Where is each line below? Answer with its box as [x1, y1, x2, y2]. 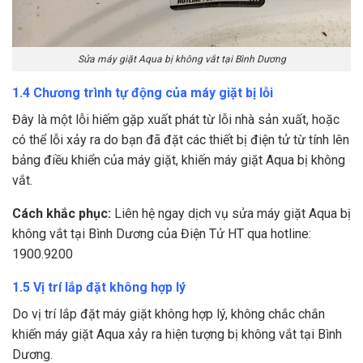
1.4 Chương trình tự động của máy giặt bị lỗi [12, 85, 273, 101]
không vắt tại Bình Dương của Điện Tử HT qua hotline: [12, 226, 311, 242]
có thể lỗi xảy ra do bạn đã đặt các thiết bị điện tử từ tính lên [12, 132, 349, 148]
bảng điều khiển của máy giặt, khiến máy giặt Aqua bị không [12, 152, 345, 169]
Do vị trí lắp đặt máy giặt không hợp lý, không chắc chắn [12, 306, 325, 322]
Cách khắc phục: [12, 206, 111, 222]
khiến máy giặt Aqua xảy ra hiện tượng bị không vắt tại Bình [12, 327, 342, 343]
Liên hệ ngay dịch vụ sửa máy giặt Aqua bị [111, 206, 351, 222]
